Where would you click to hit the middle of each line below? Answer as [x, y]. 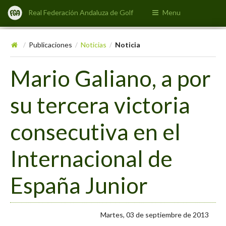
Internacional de [91, 158]
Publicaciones [51, 45]
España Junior [79, 185]
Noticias [94, 45]
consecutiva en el [95, 131]
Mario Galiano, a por [110, 78]
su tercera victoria [100, 104]
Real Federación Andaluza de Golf [81, 12]
